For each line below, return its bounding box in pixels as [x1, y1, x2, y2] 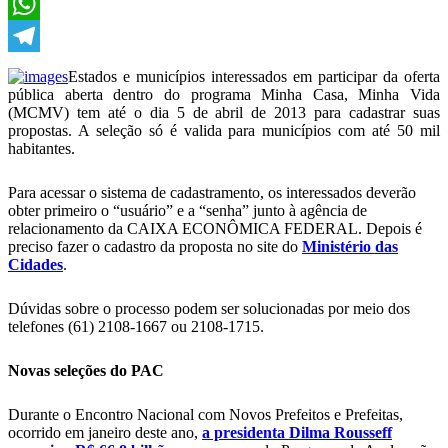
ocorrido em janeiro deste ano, [8, 424, 198, 441]
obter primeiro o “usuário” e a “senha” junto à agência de [8, 202, 367, 219]
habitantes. [8, 140, 75, 157]
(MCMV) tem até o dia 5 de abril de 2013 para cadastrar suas [8, 104, 440, 121]
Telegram [8, 59, 67, 76]
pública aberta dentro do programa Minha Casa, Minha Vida [8, 86, 440, 103]
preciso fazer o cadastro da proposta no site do [8, 238, 298, 255]
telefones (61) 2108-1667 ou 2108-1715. [8, 318, 264, 335]
